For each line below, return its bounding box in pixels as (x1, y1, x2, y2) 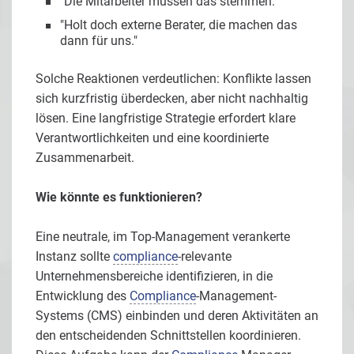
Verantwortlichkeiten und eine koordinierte (36, 130, 269, 145)
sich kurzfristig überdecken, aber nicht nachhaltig (36, 90, 308, 106)
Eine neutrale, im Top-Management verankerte (36, 228, 290, 244)
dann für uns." (60, 32, 137, 48)
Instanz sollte (36, 248, 113, 264)
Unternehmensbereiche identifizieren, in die (36, 268, 273, 284)
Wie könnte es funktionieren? (36, 189, 205, 205)
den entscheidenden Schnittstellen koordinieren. (36, 327, 301, 343)
